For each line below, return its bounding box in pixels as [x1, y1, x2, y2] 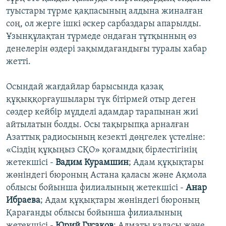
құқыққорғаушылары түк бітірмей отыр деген [6, 95, 196, 105]
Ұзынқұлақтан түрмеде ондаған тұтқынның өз [6, 32, 197, 42]
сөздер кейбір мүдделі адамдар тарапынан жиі [6, 107, 198, 118]
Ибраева [6, 196, 40, 206]
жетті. [6, 57, 31, 67]
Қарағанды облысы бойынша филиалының [6, 208, 182, 218]
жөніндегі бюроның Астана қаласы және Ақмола [6, 171, 207, 181]
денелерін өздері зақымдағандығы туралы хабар [6, 44, 207, 54]
